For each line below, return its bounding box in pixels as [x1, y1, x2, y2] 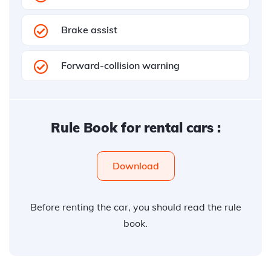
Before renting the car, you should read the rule [30, 201, 241, 213]
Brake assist [61, 24, 117, 36]
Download [112, 160, 159, 172]
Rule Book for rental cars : [50, 119, 221, 136]
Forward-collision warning [61, 59, 180, 71]
